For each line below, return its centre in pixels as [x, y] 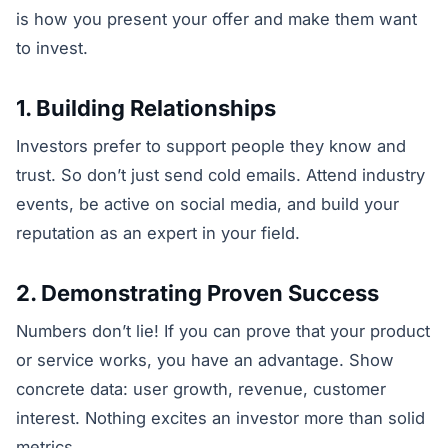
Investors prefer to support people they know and [211, 145]
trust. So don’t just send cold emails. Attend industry [220, 174]
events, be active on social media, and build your [207, 203]
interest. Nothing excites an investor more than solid [220, 417]
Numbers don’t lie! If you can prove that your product [223, 330]
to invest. [52, 48]
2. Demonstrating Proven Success [197, 292]
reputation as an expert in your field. [158, 232]
